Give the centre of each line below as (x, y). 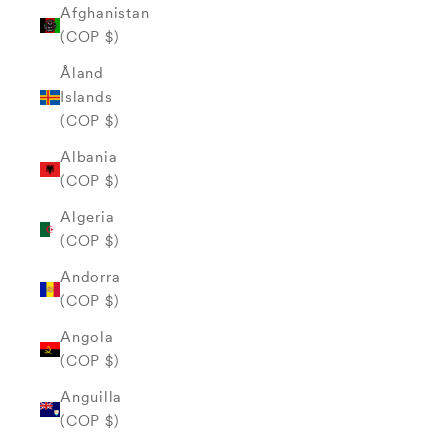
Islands (86, 97)
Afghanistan (105, 13)
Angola (87, 337)
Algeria (87, 217)
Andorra (90, 277)
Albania (89, 157)
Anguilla (91, 397)
